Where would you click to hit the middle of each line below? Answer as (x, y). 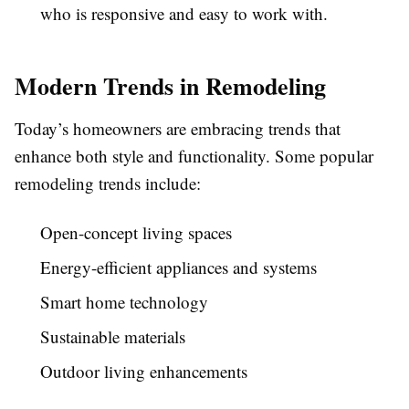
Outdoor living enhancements (144, 372)
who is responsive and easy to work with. (184, 14)
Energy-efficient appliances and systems (178, 267)
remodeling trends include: (108, 184)
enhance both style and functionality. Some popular (194, 156)
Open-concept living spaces (136, 233)
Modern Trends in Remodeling (170, 86)
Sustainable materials (113, 337)
